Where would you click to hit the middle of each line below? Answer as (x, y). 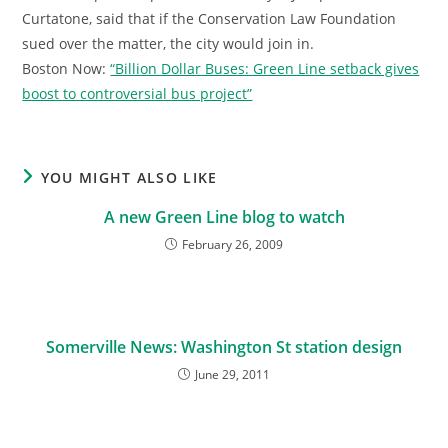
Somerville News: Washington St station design (224, 347)
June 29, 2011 (232, 374)
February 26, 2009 (232, 244)
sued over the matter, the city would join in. (168, 43)
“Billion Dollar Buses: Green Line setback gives (265, 68)
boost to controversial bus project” (137, 93)
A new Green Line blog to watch (224, 217)
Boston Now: (66, 68)
